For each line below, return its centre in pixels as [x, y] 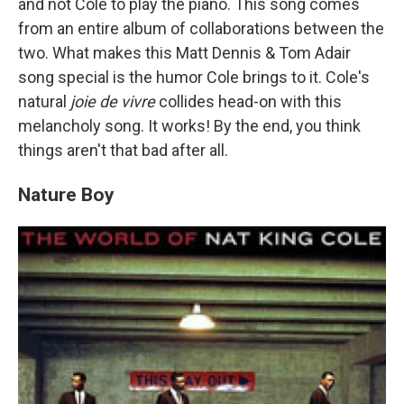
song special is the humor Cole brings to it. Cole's [194, 77]
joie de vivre [113, 101]
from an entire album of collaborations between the [201, 28]
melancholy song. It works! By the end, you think [189, 126]
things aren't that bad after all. [123, 150]
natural [44, 101]
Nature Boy [66, 194]
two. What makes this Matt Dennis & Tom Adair [184, 53]
